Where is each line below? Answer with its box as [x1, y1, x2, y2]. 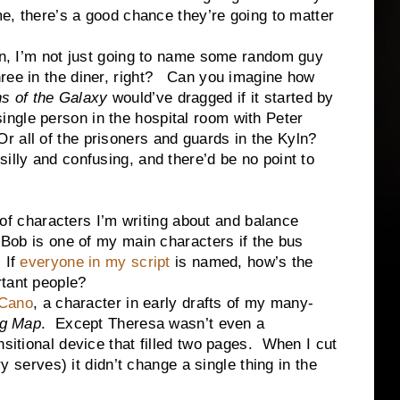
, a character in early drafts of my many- [33, 295, 314, 312]
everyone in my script [20, 254, 171, 271]
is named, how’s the [170, 254, 313, 271]
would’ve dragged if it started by [107, 89, 334, 106]
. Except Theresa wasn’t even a [41, 315, 265, 332]
